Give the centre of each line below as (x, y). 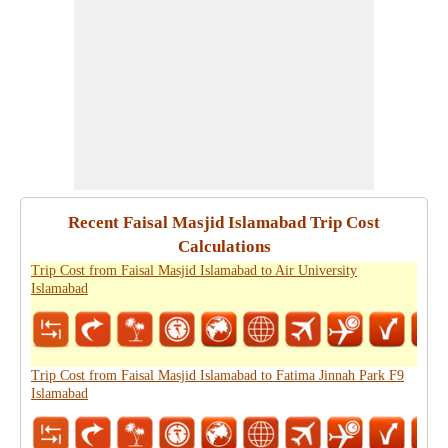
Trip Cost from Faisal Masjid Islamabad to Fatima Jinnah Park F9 (217, 375)
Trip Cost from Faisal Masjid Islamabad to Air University (194, 270)
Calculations (224, 246)
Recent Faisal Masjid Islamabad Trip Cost (224, 222)
